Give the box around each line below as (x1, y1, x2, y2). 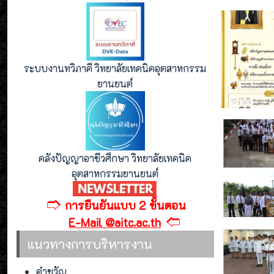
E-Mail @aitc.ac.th (68, 214, 161, 230)
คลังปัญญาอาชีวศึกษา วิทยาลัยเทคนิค (39, 151, 192, 165)
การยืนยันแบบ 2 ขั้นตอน (65, 197, 187, 213)
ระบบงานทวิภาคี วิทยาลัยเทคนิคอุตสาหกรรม (24, 61, 207, 75)
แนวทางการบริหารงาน (28, 235, 152, 252)
